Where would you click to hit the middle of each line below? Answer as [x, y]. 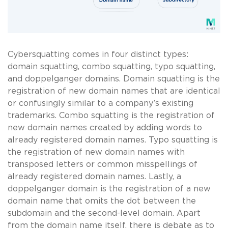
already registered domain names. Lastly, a [94, 176]
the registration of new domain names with [96, 152]
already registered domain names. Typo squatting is [113, 140]
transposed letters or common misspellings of [103, 164]
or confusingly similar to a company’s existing [101, 103]
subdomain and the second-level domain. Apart [104, 213]
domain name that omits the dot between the [102, 201]
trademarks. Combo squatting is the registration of [111, 115]
